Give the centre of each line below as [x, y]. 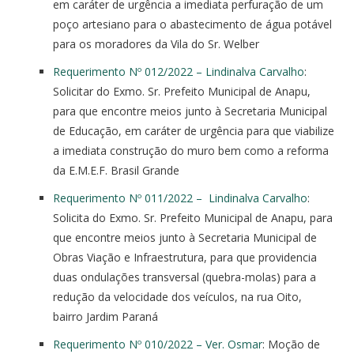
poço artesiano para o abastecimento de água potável [192, 24]
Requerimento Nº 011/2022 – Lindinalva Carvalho [180, 198]
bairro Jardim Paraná [105, 316]
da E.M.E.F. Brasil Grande [116, 170]
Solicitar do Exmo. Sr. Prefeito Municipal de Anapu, [182, 91]
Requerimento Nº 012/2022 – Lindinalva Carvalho [179, 71]
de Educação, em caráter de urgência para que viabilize [194, 130]
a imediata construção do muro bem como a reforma [191, 150]
